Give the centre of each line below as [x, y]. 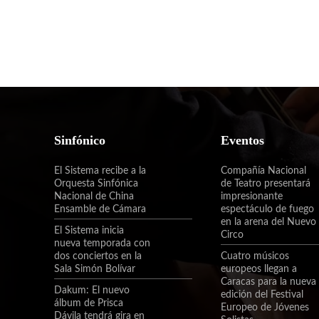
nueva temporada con [102, 244]
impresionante [252, 197]
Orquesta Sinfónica [96, 184]
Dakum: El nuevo [92, 291]
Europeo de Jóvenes [265, 308]
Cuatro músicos [255, 256]
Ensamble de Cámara [100, 209]
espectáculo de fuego [268, 209]
